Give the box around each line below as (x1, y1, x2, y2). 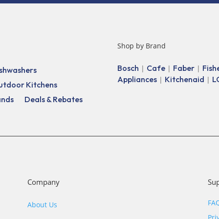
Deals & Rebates (24, 94, 83, 104)
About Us (27, 199, 57, 209)
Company (27, 177, 60, 187)
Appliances (117, 74, 157, 84)
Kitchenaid (165, 74, 205, 84)
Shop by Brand (117, 41, 166, 51)
